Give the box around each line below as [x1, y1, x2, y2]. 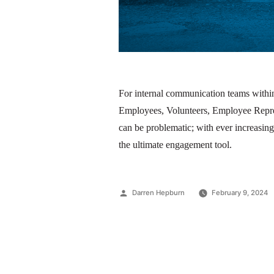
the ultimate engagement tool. [119, 138, 232, 151]
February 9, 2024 [211, 188, 268, 197]
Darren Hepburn [132, 188, 185, 197]
